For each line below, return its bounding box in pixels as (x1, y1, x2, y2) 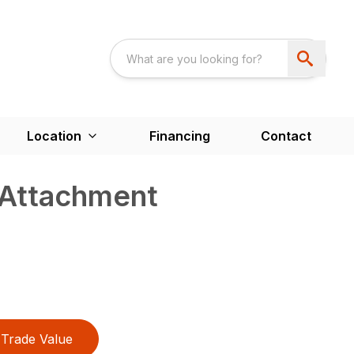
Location (27, 128, 81, 144)
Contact (261, 128, 311, 144)
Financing (149, 128, 210, 144)
